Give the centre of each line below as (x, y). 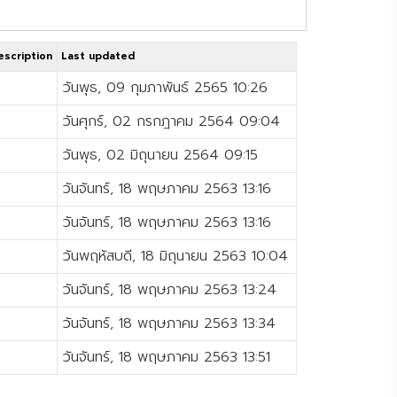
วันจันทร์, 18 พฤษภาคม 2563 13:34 (170, 323)
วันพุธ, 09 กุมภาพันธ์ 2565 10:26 (166, 87)
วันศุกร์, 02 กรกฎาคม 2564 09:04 (172, 121)
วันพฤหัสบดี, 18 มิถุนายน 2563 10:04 (176, 256)
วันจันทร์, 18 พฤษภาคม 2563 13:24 (170, 289)
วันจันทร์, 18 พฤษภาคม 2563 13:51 (167, 357)
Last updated (98, 56)
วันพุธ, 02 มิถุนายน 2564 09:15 (161, 155)
